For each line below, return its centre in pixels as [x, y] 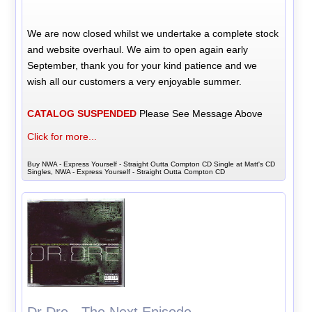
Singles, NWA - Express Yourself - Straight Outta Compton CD [126, 171]
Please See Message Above [200, 113]
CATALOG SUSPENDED [82, 113]
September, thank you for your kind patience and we [142, 65]
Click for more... [62, 136]
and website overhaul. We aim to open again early [138, 49]
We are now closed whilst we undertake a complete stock [153, 33]
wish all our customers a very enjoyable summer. [135, 81]
